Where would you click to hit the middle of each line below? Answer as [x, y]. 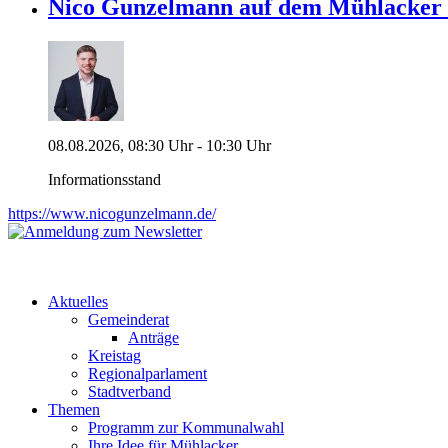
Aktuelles [78, 302]
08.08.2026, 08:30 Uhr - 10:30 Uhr [159, 146]
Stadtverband [129, 392]
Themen [74, 410]
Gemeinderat [128, 320]
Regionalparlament [147, 374]
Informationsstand [104, 180]
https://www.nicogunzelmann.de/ [112, 214]
